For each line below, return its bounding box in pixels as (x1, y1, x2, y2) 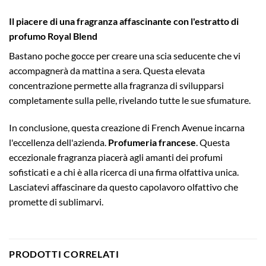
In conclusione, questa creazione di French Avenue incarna (9, 121, 245, 133)
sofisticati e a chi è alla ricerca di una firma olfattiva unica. (9, 166, 239, 178)
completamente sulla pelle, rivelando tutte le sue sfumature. (9, 94, 251, 106)
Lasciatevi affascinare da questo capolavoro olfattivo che (9, 180, 238, 192)
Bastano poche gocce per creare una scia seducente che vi (9, 49, 240, 61)
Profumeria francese (106, 136, 196, 148)
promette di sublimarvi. (9, 195, 103, 207)
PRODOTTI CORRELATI (9, 248, 119, 260)
